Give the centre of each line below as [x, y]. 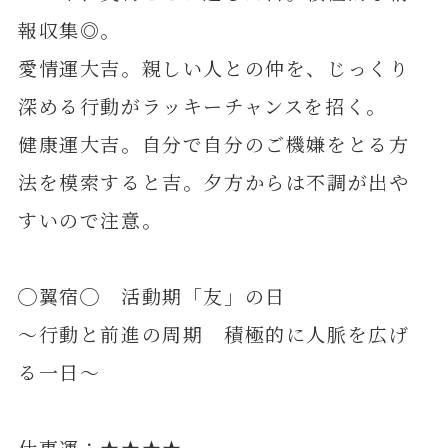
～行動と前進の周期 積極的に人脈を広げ [213, 334]
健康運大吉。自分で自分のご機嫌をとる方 [213, 144]
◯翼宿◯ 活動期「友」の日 [151, 296]
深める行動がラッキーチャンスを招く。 [202, 106]
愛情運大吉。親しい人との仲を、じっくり [213, 68]
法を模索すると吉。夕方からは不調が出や [213, 182]
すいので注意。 [90, 220]
